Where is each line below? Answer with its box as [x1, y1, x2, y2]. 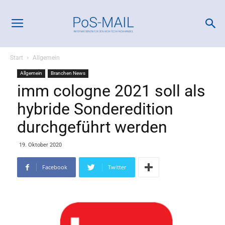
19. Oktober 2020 [19, 142, 62, 148]
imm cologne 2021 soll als [17, 81, 205, 100]
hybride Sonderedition [17, 99, 173, 119]
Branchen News [51, 70, 85, 76]
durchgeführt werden [17, 118, 167, 137]
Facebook [42, 163, 67, 171]
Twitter [108, 163, 127, 171]
